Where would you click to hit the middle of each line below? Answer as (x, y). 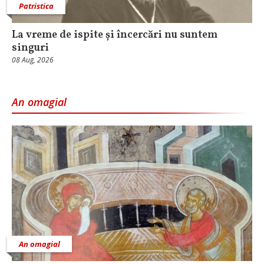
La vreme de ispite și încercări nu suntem (115, 35)
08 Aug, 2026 (33, 60)
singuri (30, 48)
